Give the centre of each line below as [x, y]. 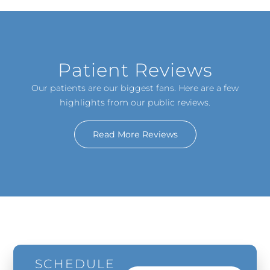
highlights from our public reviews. [135, 103]
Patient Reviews [135, 70]
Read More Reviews [135, 135]
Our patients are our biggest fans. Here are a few [135, 88]
